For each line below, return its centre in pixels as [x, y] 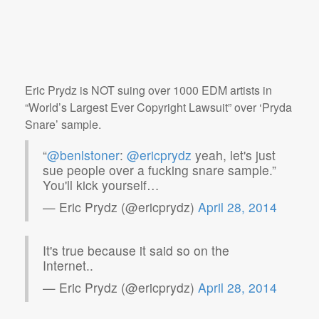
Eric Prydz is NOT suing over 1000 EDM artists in [148, 90]
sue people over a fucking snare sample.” [159, 170]
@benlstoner [83, 155]
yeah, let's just [234, 155]
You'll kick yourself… [101, 185]
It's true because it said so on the [136, 250]
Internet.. [68, 265]
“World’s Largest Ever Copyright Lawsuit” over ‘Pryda [158, 107]
